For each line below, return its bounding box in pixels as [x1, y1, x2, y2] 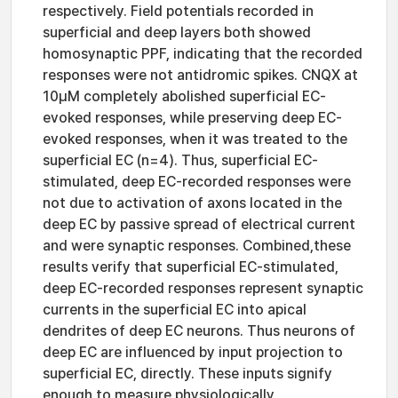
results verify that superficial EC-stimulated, [43, 259, 338, 275]
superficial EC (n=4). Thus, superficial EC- [43, 152, 318, 169]
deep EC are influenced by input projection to [43, 344, 343, 361]
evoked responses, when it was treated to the [43, 131, 347, 147]
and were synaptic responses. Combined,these [43, 237, 351, 254]
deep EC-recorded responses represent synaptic [43, 280, 363, 297]
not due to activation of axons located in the [43, 195, 342, 211]
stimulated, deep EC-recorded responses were [43, 173, 351, 190]
